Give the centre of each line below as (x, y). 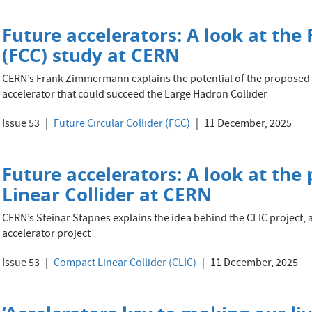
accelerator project (47, 235)
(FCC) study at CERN (91, 55)
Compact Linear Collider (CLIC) (125, 264)
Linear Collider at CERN (107, 194)
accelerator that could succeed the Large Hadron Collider (135, 95)
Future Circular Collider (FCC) (122, 125)
